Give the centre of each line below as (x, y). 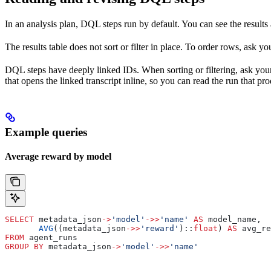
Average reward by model (58, 156)
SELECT (19, 219)
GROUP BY (24, 246)
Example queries (46, 132)
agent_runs (51, 237)
